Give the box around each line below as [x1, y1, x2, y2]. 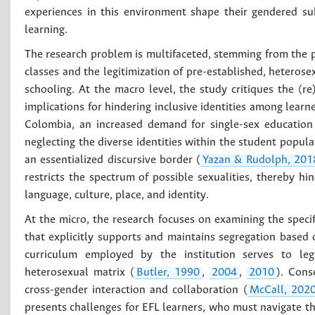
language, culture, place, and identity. [25, 188, 209, 201]
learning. [25, 23, 67, 36]
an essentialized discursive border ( [25, 153, 201, 166]
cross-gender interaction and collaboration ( [25, 283, 247, 296]
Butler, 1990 [136, 266, 200, 278]
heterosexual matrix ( [25, 266, 134, 278]
